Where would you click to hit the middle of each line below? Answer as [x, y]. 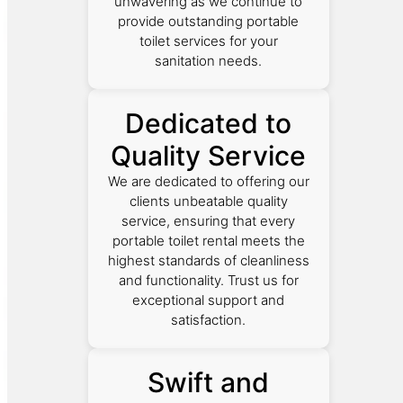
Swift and [209, 382]
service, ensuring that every [209, 220]
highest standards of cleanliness [208, 260]
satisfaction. [209, 319]
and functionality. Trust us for [208, 280]
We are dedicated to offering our [208, 181]
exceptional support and [209, 300]
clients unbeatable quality [208, 201]
